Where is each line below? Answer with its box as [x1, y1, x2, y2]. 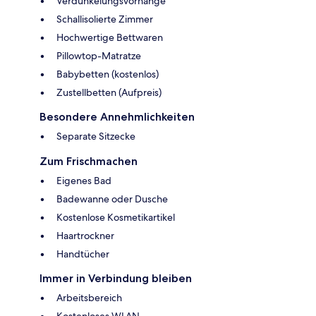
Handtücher [56, 247, 109, 260]
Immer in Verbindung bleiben [39, 271, 192, 285]
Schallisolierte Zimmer [56, 12, 153, 25]
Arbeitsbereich [56, 291, 122, 304]
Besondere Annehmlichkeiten [39, 109, 195, 123]
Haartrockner [56, 229, 114, 242]
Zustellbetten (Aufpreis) [56, 85, 162, 99]
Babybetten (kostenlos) [56, 67, 159, 80]
